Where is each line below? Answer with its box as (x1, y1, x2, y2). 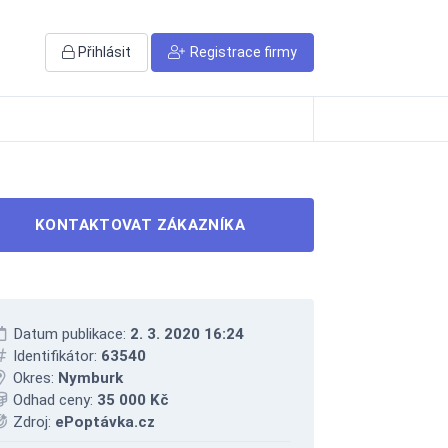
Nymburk (58, 369, 123, 387)
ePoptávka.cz (55, 413, 155, 431)
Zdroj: (9, 413, 55, 431)
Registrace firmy (190, 43, 297, 60)
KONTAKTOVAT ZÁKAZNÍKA (35, 216, 245, 234)
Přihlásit (78, 43, 131, 60)
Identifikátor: (9, 347, 101, 365)
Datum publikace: (9, 325, 130, 343)
